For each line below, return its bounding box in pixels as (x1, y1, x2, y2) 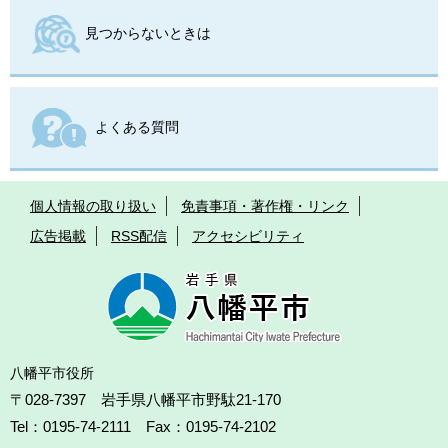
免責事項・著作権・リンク (181, 197, 349, 214)
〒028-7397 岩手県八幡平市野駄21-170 (10, 390, 281, 408)
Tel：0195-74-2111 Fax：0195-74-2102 (10, 417, 276, 435)
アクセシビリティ (192, 227, 304, 244)
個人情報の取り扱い (30, 197, 156, 214)
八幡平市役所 (10, 364, 94, 381)
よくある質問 (95, 118, 179, 135)
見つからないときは (85, 24, 211, 41)
